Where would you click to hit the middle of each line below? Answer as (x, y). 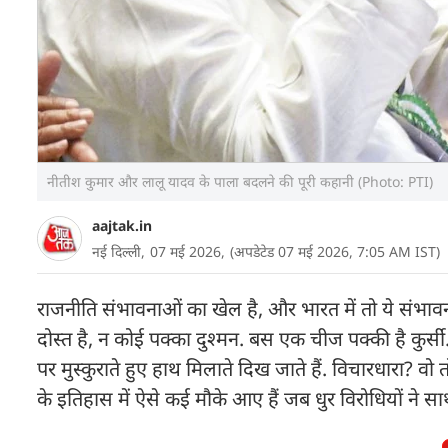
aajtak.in (122, 225)
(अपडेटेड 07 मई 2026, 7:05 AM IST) (335, 251)
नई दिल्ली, (118, 251)
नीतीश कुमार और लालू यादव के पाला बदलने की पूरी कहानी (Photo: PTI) (240, 181)
